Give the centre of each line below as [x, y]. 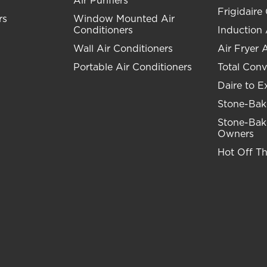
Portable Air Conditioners [133, 67]
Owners [235, 134]
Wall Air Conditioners [123, 49]
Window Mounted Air [124, 19]
